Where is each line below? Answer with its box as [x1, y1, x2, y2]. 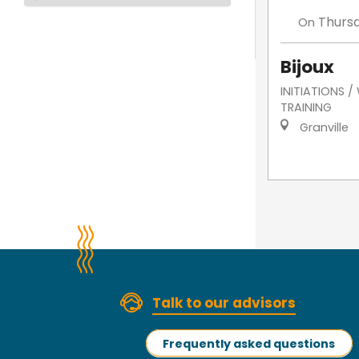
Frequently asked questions [163, 335, 336, 352]
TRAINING [280, 99, 332, 116]
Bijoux [280, 54, 334, 80]
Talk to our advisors [151, 293, 296, 313]
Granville [296, 119, 349, 136]
